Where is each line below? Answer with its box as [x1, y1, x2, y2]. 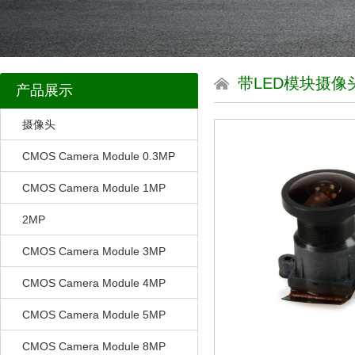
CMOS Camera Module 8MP [22, 340, 166, 353]
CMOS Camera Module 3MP [22, 245, 166, 258]
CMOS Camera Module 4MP [22, 277, 166, 289]
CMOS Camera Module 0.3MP [22, 150, 175, 162]
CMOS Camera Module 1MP [22, 181, 166, 194]
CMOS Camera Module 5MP [22, 308, 166, 321]
